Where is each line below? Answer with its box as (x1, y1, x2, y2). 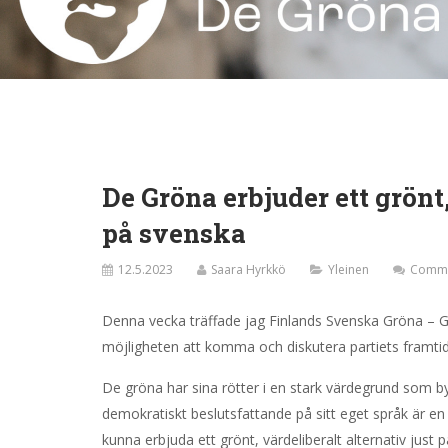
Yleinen (328, 261, 369, 279)
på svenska (102, 216, 246, 251)
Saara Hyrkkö (211, 261, 286, 279)
